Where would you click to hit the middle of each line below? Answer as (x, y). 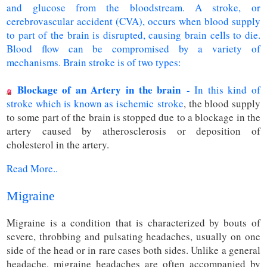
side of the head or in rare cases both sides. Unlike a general (133, 250)
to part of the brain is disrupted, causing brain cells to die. (133, 35)
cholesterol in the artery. (58, 145)
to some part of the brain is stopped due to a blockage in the (133, 117)
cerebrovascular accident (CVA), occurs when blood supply (133, 21)
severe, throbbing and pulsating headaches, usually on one (133, 236)
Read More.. (32, 169)
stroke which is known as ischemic (82, 104)
